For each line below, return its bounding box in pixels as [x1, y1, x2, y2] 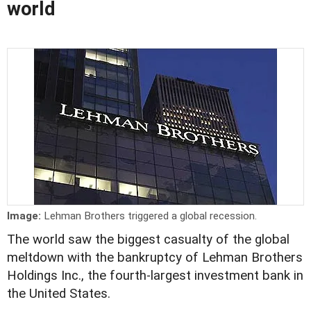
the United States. [7, 286, 110, 301]
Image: [7, 210, 44, 222]
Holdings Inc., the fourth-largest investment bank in [7, 268, 303, 283]
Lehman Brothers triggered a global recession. [44, 210, 257, 222]
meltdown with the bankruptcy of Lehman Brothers [7, 250, 303, 265]
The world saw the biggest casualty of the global [7, 232, 289, 247]
